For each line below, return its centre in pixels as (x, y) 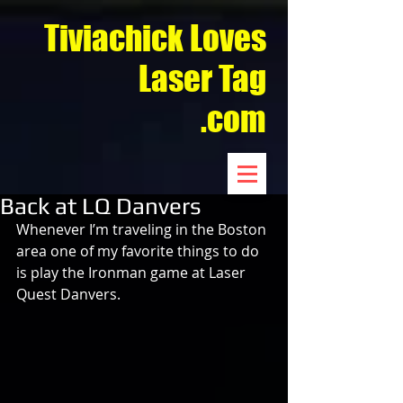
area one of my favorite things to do (139, 251)
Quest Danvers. (68, 294)
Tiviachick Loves (155, 38)
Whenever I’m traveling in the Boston (143, 229)
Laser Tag (202, 79)
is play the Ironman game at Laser (133, 273)
